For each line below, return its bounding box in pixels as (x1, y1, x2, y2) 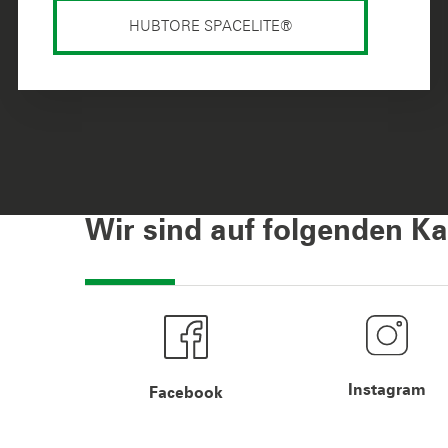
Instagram (348, 382, 427, 399)
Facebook (148, 384, 223, 401)
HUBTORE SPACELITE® (128, 15, 293, 35)
